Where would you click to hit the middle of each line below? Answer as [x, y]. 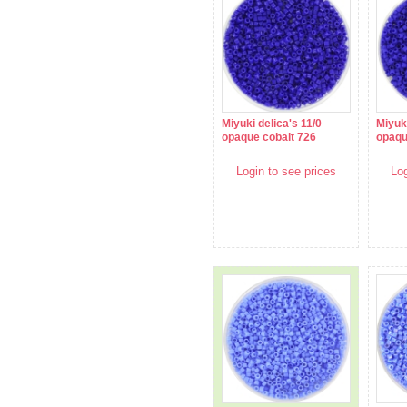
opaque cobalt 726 [269, 138]
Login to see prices [286, 172]
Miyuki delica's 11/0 [272, 124]
